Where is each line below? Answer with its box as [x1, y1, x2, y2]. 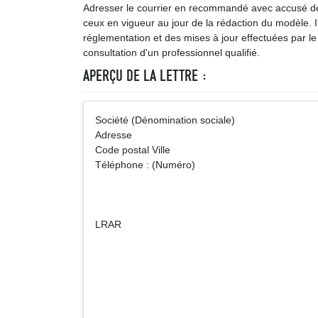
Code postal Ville [95, 144, 170, 155]
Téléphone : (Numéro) [95, 159, 195, 170]
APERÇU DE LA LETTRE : [83, 66, 207, 85]
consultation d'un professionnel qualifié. [83, 47, 260, 58]
